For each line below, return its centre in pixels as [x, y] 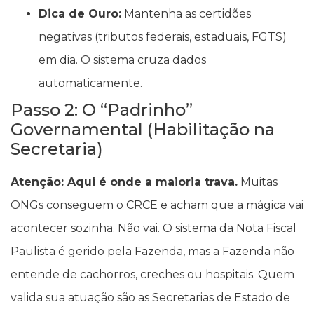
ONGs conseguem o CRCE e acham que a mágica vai [157, 205]
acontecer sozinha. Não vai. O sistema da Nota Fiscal [153, 228]
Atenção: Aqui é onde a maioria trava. [124, 182]
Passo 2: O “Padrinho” [102, 110]
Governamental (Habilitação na [143, 130]
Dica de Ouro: [80, 14]
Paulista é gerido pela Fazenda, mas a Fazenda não [152, 252]
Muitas [258, 182]
